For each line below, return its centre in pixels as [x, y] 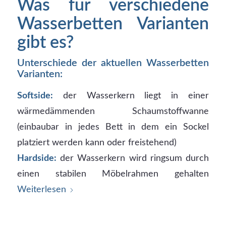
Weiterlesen [41, 189]
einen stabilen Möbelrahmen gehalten [113, 174]
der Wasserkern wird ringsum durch [133, 158]
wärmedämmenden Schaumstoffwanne [113, 111]
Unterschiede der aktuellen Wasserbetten [113, 63]
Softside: [35, 95]
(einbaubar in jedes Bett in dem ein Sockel [113, 127]
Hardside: [37, 158]
